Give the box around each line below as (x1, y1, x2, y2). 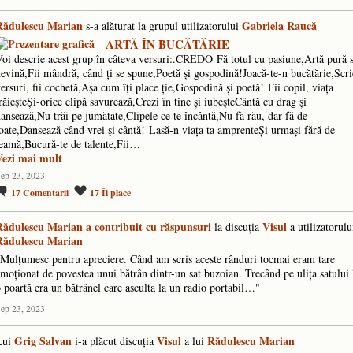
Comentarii (23, 186, 69, 200)
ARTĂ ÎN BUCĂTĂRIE (106, 35, 229, 53)
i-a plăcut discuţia (72, 333, 157, 349)
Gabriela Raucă (242, 17, 317, 35)
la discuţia (211, 219, 262, 235)
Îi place (102, 186, 131, 200)
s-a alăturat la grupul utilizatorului (83, 18, 242, 34)
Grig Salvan (14, 333, 72, 350)
